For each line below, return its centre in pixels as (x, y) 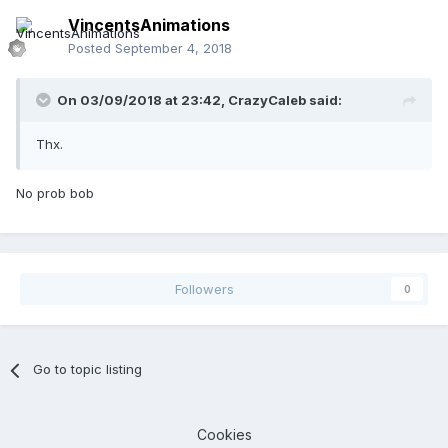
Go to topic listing (88, 369)
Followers (204, 289)
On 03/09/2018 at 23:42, (142, 100)
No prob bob (55, 193)
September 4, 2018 (173, 48)
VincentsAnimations (149, 25)
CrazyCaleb (267, 100)
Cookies (224, 435)
